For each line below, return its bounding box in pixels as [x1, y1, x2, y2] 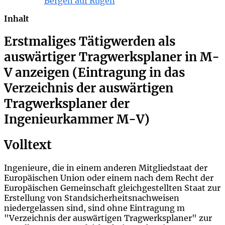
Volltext [4, 137, 52, 153]
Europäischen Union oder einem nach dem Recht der [4, 172, 213, 183]
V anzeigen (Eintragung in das [4, 64, 185, 80]
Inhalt [4, 14, 29, 24]
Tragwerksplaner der [4, 95, 130, 111]
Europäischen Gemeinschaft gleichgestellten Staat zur [4, 182, 220, 193]
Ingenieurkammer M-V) [4, 111, 150, 127]
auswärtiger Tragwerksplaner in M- [4, 49, 219, 65]
